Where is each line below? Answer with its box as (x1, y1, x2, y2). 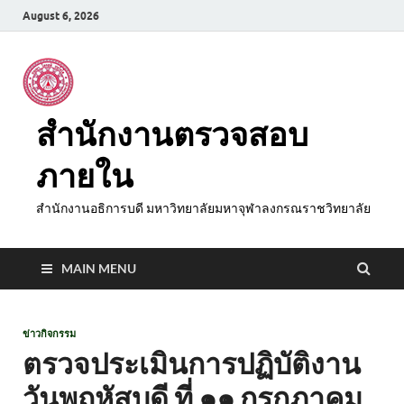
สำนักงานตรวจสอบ (36, 112, 308, 156)
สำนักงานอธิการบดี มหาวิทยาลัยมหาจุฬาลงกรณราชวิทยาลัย (36, 200, 371, 216)
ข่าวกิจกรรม (23, 327, 76, 340)
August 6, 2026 (23, 8, 99, 23)
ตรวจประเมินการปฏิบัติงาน (23, 345, 361, 381)
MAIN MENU (61, 261, 136, 276)
